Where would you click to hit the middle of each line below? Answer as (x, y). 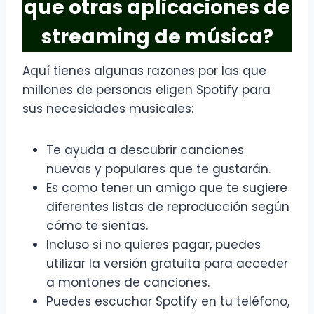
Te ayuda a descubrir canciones (145, 150)
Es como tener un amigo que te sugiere (167, 188)
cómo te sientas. (97, 226)
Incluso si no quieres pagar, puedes (153, 245)
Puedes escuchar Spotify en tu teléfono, (168, 302)
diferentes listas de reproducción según (168, 207)
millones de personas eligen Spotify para (146, 90)
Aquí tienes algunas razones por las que (144, 71)
